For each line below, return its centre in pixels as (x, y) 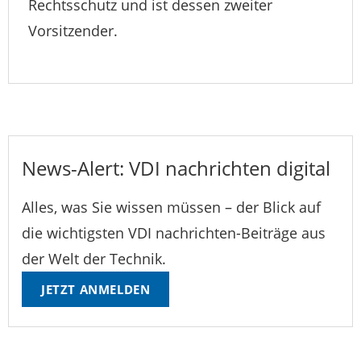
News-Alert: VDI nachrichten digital (176, 168)
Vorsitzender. (73, 31)
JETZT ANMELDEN (96, 290)
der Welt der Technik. (94, 259)
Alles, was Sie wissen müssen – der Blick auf (171, 207)
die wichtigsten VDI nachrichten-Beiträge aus (174, 233)
